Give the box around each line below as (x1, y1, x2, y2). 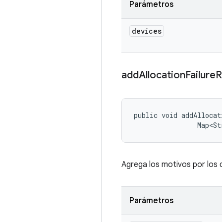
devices (132, 26, 162, 36)
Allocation (139, 69, 185, 81)
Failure (185, 69, 216, 81)
